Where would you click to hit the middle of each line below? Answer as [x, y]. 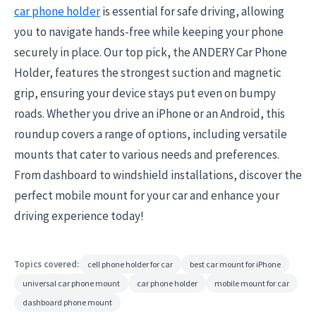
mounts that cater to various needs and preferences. [147, 154]
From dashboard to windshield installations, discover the [158, 175]
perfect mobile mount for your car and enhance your [147, 195]
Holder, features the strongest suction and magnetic [148, 73]
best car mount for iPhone [235, 264]
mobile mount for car [252, 283]
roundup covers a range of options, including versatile [151, 134]
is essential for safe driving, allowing [192, 11]
